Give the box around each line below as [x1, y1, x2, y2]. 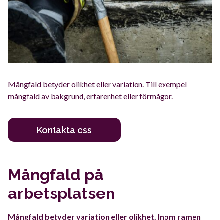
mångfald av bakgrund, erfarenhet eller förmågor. [8, 91, 173, 101]
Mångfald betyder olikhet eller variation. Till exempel [8, 80, 187, 89]
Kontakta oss [37, 125, 92, 135]
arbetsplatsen [8, 184, 115, 202]
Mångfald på [8, 165, 104, 184]
